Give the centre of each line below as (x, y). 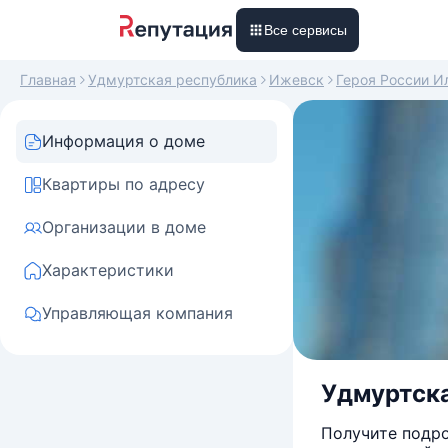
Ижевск (296, 79)
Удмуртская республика (172, 79)
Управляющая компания (137, 313)
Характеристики (108, 270)
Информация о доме (123, 141)
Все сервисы (305, 30)
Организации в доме (124, 227)
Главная (48, 79)
